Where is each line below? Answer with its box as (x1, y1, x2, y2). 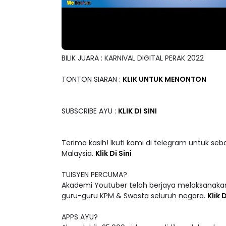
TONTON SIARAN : (62, 74, 123, 85)
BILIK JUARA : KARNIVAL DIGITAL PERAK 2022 (62, 53, 204, 64)
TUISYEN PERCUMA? (62, 169, 127, 180)
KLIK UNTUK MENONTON (123, 74, 206, 85)
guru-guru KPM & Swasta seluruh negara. (62, 191, 207, 201)
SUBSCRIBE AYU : (62, 106, 118, 117)
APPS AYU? (62, 212, 98, 222)
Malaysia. (62, 148, 95, 159)
